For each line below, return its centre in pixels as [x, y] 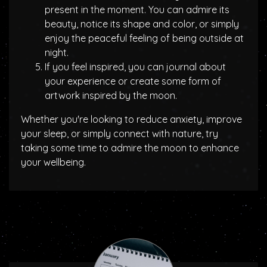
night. [57, 52]
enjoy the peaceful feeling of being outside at [144, 38]
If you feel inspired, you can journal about [135, 67]
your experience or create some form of [133, 81]
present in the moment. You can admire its [137, 10]
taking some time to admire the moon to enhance [130, 148]
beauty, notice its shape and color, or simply [142, 24]
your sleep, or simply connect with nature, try [119, 133]
